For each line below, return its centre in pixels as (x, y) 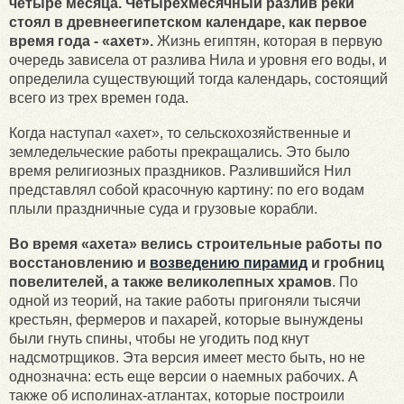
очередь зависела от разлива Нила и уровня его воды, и (198, 60)
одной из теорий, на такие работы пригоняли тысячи (185, 300)
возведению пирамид (229, 262)
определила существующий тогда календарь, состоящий (198, 78)
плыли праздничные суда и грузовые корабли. (163, 208)
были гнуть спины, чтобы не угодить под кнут (159, 338)
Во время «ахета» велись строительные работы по (196, 243)
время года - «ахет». (81, 41)
